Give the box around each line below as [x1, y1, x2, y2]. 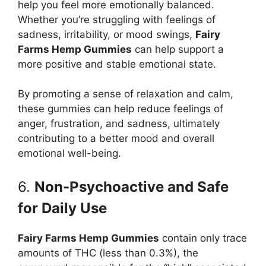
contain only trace [159, 232, 247, 244]
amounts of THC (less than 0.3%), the [18, 246, 198, 259]
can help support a [132, 43, 224, 55]
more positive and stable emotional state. [18, 58, 216, 70]
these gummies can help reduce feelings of [18, 103, 223, 115]
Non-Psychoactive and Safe [34, 178, 229, 195]
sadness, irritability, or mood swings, [18, 28, 195, 40]
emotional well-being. [18, 147, 121, 160]
